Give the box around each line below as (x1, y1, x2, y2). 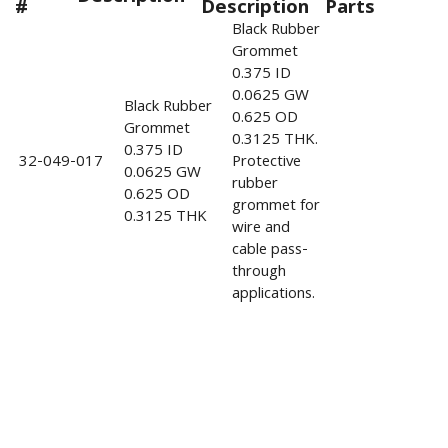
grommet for (232, 194, 320, 220)
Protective (232, 150, 301, 176)
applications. (232, 282, 315, 308)
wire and (232, 216, 290, 242)
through (232, 260, 286, 286)
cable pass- (232, 238, 308, 264)
